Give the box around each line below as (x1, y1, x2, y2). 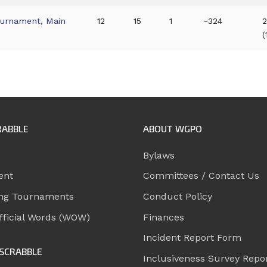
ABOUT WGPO (143, 122, 202, 134)
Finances (143, 211, 184, 223)
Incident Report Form (143, 232, 241, 244)
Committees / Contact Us (143, 170, 259, 182)
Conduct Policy (143, 190, 212, 202)
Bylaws (143, 149, 175, 161)
